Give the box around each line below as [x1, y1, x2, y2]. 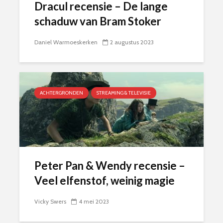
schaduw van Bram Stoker [34, 14, 161, 28]
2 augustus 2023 [110, 38, 154, 46]
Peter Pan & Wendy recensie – [34, 158, 185, 172]
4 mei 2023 [79, 197, 109, 205]
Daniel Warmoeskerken [34, 38, 98, 46]
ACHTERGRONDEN [40, 89, 83, 96]
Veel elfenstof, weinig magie [34, 173, 175, 187]
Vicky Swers [34, 197, 66, 205]
